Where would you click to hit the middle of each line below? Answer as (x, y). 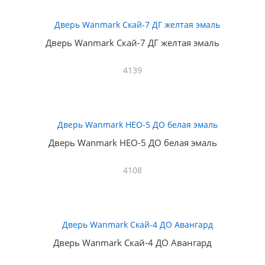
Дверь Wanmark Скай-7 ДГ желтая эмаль (132, 43)
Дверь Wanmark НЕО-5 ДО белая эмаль (132, 143)
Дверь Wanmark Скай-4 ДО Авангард (132, 243)
